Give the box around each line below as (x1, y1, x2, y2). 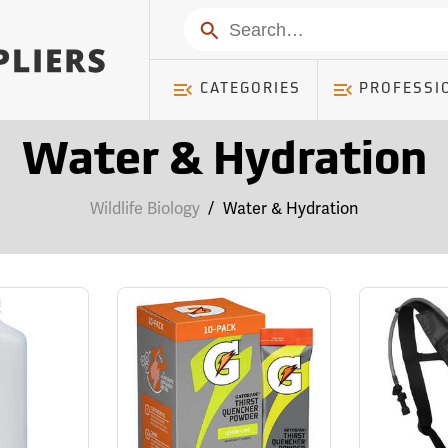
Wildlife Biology (89, 198, 200, 219)
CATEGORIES (199, 82, 301, 97)
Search (192, 16, 251, 40)
